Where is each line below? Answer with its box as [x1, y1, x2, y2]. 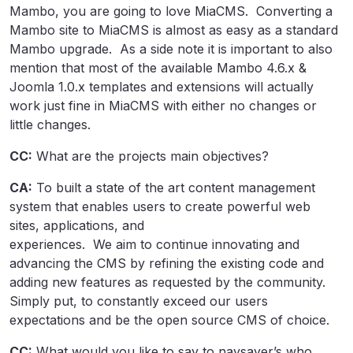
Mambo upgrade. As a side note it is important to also [9, 41, 333, 57]
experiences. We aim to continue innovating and [9, 236, 299, 252]
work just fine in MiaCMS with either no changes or [9, 98, 317, 113]
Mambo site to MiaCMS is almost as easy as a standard [9, 22, 338, 38]
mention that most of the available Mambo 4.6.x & [9, 60, 307, 76]
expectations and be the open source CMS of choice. [9, 312, 329, 328]
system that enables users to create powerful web [9, 199, 310, 214]
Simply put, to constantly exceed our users [9, 293, 268, 309]
